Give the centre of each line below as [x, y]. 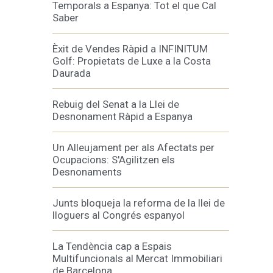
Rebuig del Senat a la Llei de [116, 104]
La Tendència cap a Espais [112, 246]
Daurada [72, 73]
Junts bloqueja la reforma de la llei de [139, 203]
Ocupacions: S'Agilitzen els [114, 160]
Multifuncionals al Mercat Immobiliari [137, 258]
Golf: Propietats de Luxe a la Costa [132, 61]
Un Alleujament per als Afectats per [133, 147]
